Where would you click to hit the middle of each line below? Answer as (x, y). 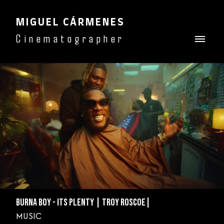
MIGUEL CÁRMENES (70, 22)
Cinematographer (70, 38)
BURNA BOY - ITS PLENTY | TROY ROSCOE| (83, 202)
